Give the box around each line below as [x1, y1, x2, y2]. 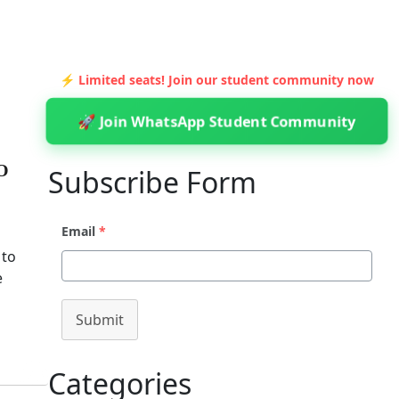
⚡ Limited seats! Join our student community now [59, 71, 374, 88]
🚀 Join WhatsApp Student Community [75, 110, 358, 132]
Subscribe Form [47, 163, 256, 201]
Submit [75, 310, 124, 330]
